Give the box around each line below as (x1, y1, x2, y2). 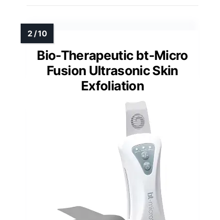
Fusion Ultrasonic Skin (47, 63, 178, 79)
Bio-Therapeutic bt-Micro (37, 48, 188, 63)
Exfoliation (81, 78, 144, 94)
